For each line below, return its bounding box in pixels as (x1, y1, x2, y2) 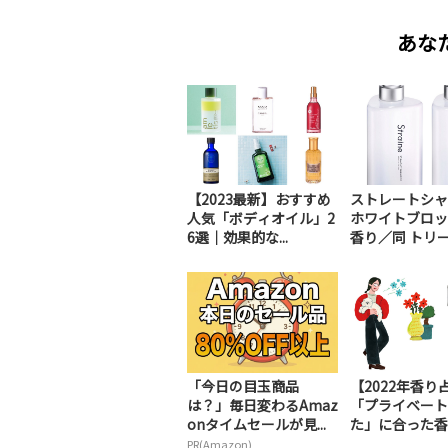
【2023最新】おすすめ (187, 188, 331, 209)
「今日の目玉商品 (187, 376, 299, 397)
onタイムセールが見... (187, 414, 326, 435)
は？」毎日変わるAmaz (187, 395, 338, 416)
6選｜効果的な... (187, 226, 288, 247)
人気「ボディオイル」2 (187, 207, 335, 228)
